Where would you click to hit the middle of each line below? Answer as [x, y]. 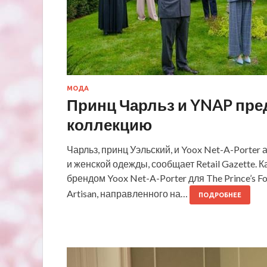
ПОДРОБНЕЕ [220, 195]
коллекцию [109, 124]
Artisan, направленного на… [128, 193]
